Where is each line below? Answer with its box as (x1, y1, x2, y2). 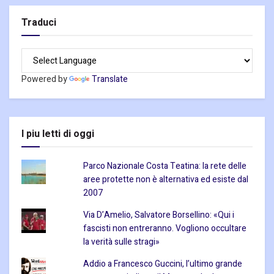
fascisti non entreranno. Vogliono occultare (83, 222, 246, 235)
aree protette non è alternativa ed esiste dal (83, 173, 248, 187)
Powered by (21, 73, 69, 86)
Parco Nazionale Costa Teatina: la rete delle (83, 160, 246, 173)
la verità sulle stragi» (83, 235, 160, 249)
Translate (92, 73, 128, 86)
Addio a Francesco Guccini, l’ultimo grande (83, 257, 242, 271)
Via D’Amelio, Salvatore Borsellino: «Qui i (83, 209, 234, 222)
